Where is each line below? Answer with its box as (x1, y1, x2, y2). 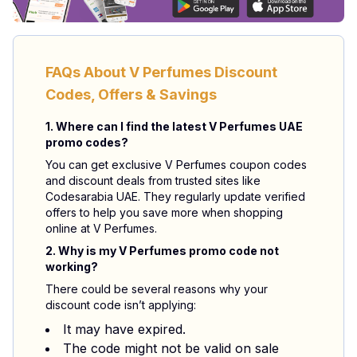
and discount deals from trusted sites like (45, 174, 261, 187)
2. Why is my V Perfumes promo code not (45, 244, 279, 257)
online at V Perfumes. (45, 222, 157, 235)
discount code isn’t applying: (45, 298, 196, 312)
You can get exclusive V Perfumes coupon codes (45, 158, 307, 171)
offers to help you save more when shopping (45, 206, 283, 219)
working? (45, 260, 98, 273)
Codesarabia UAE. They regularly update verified (45, 190, 305, 203)
